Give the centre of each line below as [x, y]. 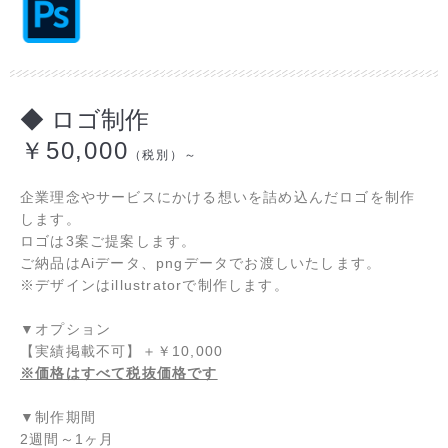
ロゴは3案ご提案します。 [108, 240]
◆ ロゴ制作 [84, 119]
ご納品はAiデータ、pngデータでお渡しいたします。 [201, 262]
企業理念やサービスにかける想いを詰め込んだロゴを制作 [218, 196]
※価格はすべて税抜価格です [119, 372]
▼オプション [66, 328]
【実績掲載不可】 [81, 350]
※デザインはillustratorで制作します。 [154, 284]
